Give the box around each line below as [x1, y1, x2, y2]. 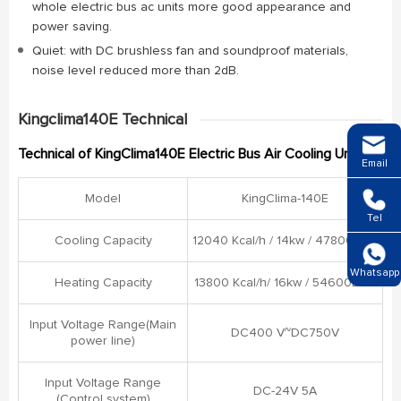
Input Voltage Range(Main [30, 319, 176, 331]
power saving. [32, 21, 115, 33]
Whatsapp [349, 267, 399, 278]
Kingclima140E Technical [18, 112, 187, 128]
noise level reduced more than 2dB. [32, 64, 239, 77]
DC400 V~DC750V [231, 327, 339, 339]
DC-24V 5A [253, 385, 317, 397]
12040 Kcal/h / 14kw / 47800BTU [192, 235, 378, 247]
